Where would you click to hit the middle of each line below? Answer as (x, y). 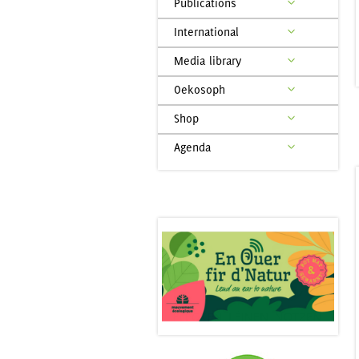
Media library (208, 61)
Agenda (192, 147)
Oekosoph (200, 89)
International (206, 32)
